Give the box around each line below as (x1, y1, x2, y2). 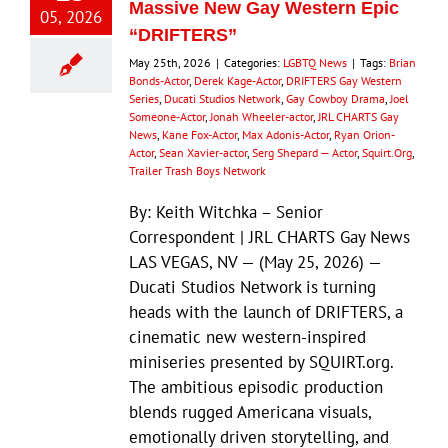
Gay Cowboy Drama (286, 90, 385, 106)
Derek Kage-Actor (194, 72, 281, 88)
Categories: (224, 54, 283, 70)
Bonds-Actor (129, 72, 189, 88)
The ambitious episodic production (129, 375, 383, 398)
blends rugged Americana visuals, (129, 400, 371, 423)
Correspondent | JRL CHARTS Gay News (129, 225, 410, 248)
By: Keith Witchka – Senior (129, 200, 323, 223)
